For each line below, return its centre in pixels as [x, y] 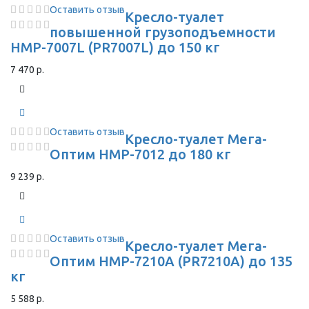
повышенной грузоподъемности [163, 32]
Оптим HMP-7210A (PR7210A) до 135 [171, 261]
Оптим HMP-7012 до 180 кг [140, 154]
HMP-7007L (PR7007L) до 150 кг [115, 47]
